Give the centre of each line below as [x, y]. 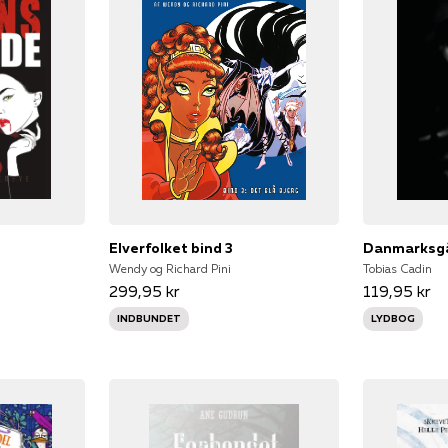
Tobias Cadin [398, 268]
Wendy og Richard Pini [169, 268]
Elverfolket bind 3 [170, 247]
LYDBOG [393, 318]
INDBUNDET [148, 318]
